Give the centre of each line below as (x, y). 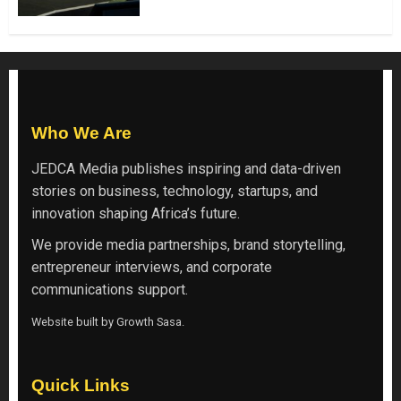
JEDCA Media (75, 168)
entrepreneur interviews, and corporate (152, 267)
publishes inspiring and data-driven (230, 168)
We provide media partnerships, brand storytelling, (188, 244)
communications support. (110, 289)
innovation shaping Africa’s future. (136, 213)
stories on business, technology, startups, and (175, 191)
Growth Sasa (149, 321)
